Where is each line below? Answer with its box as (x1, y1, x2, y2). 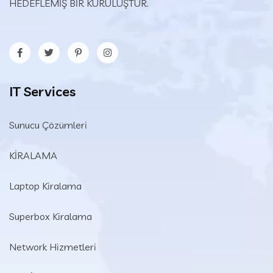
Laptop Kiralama (9, 180, 82, 192)
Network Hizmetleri (9, 241, 96, 253)
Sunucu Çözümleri (9, 119, 87, 131)
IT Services (9, 83, 76, 100)
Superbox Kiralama (9, 210, 92, 222)
